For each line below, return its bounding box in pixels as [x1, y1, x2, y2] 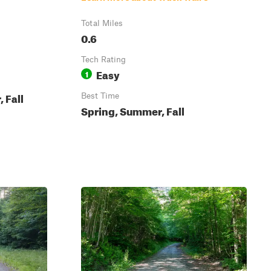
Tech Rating [81, 54, 126, 64]
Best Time [81, 91, 119, 100]
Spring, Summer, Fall [81, 102, 184, 118]
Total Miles [81, 18, 123, 28]
